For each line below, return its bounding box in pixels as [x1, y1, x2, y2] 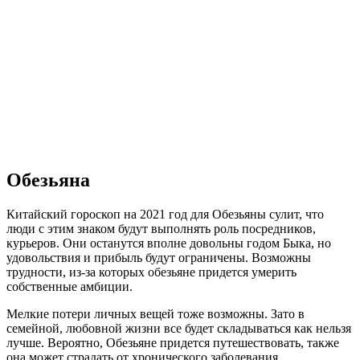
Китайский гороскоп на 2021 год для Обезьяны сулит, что [6, 207, 324, 222]
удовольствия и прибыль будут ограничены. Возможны [6, 251, 311, 265]
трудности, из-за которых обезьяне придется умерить [6, 265, 297, 280]
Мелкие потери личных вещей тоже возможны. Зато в [6, 307, 305, 321]
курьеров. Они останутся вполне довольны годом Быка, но [6, 236, 331, 251]
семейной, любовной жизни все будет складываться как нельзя [6, 321, 351, 336]
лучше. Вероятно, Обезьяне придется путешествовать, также [6, 336, 339, 350]
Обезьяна [6, 170, 90, 191]
